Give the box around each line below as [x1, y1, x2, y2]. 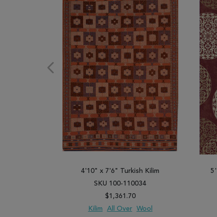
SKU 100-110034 [94, 180, 147, 187]
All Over [107, 205, 132, 212]
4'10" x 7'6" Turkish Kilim [81, 168, 160, 174]
